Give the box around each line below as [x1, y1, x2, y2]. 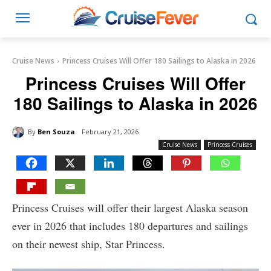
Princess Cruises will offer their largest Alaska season [12, 200, 248, 215]
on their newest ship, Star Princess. [12, 237, 165, 252]
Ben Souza [38, 126, 75, 136]
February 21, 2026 [82, 127, 139, 137]
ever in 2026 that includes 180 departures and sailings [12, 218, 248, 233]
